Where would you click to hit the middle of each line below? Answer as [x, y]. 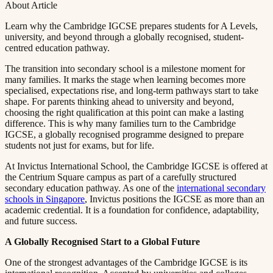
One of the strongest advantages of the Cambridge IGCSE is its [126, 262]
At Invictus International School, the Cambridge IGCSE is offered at [136, 166]
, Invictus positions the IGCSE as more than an [175, 199]
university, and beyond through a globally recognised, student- [124, 37]
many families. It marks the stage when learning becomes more [125, 79]
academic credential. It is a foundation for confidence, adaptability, [132, 210]
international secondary [221, 188]
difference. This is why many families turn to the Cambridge [120, 123]
